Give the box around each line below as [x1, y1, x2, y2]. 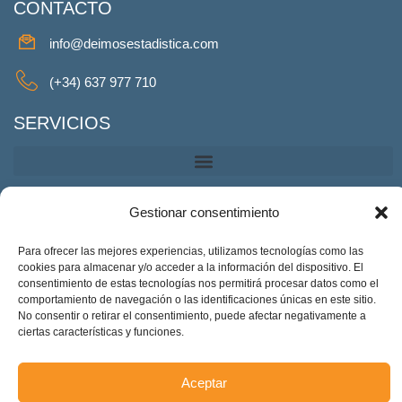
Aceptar [181, 374, 227, 390]
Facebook [65, 241, 129, 258]
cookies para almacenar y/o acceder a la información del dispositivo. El [18, 261, 363, 274]
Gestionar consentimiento [129, 205, 279, 220]
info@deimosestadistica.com [49, 36, 219, 52]
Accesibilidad [158, 364, 244, 380]
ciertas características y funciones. [18, 326, 184, 338]
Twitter [151, 241, 194, 258]
